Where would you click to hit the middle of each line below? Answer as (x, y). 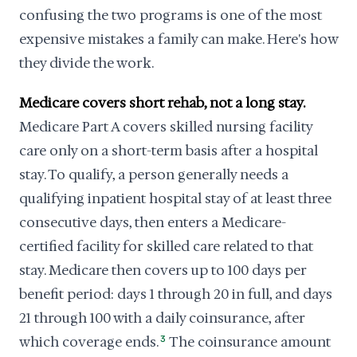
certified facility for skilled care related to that (166, 246)
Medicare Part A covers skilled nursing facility (166, 127)
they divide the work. (86, 63)
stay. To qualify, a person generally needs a (154, 175)
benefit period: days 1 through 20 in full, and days (176, 294)
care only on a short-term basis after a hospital (169, 151)
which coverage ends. (89, 342)
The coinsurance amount (249, 342)
